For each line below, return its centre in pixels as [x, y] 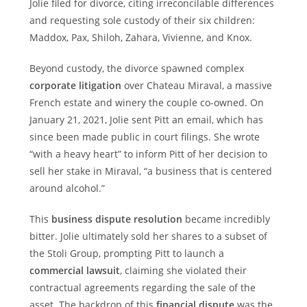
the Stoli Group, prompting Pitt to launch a [126, 253]
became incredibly [226, 219]
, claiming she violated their [183, 270]
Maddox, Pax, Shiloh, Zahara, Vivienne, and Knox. [140, 37]
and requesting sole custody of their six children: [142, 20]
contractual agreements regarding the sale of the [142, 287]
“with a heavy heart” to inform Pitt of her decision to [148, 154]
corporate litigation [75, 85]
